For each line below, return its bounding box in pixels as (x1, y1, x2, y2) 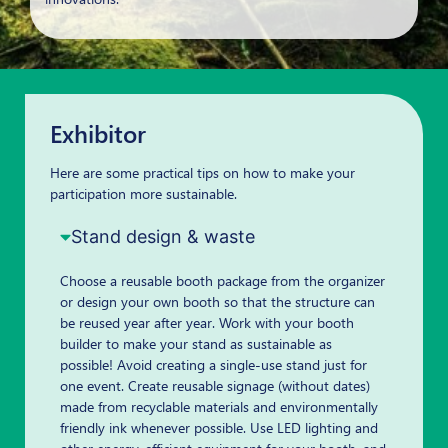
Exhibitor (50, 116, 146, 149)
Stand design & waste (71, 226, 256, 248)
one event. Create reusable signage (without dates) (60, 376, 370, 396)
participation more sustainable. (50, 183, 237, 203)
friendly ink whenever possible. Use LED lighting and (60, 418, 378, 438)
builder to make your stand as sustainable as (60, 334, 332, 354)
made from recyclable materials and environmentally (60, 397, 378, 417)
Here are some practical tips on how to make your (50, 162, 355, 182)
